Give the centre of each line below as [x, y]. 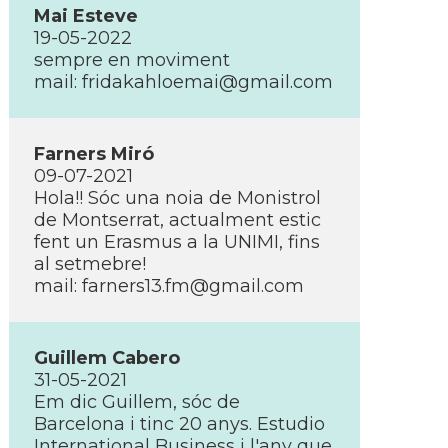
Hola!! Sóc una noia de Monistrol [177, 198]
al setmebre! [90, 264]
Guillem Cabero [107, 358]
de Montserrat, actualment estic [177, 220]
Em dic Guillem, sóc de [137, 402]
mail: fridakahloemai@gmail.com [183, 82]
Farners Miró [94, 154]
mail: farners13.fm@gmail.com [169, 286]
